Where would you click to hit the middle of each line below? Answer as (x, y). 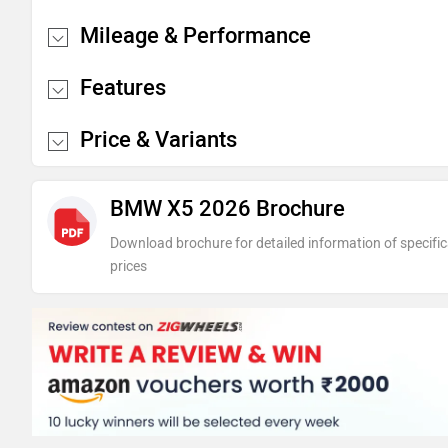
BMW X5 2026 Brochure (227, 208)
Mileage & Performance (195, 35)
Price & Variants (158, 139)
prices (128, 266)
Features (123, 87)
